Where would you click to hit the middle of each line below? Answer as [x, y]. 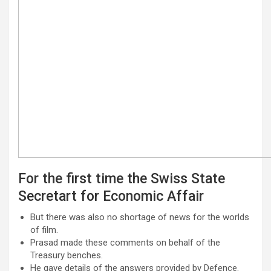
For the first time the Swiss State [122, 178]
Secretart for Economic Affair [111, 196]
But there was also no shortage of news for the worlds [140, 217]
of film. [44, 230]
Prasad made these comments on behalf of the [125, 242]
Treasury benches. [67, 255]
